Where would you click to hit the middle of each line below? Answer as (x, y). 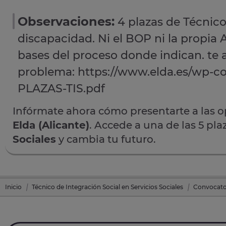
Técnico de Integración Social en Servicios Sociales (107, 187)
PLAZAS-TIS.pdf (61, 88)
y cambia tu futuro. (106, 139)
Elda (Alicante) (51, 125)
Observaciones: (66, 21)
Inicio (13, 187)
